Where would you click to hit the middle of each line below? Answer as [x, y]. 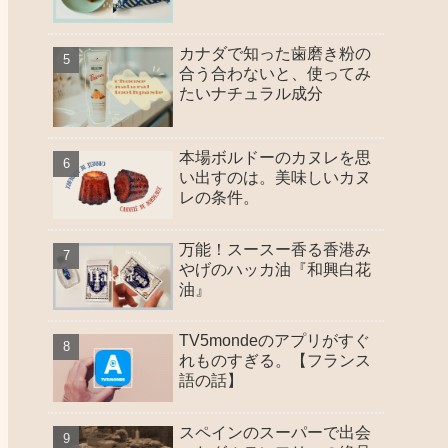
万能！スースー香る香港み [275, 249]
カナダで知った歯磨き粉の [275, 53]
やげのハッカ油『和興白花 [275, 269]
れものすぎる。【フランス [275, 361]
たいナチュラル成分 [251, 93]
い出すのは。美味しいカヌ [275, 178]
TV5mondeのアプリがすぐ [274, 341]
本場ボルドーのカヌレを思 [275, 158]
